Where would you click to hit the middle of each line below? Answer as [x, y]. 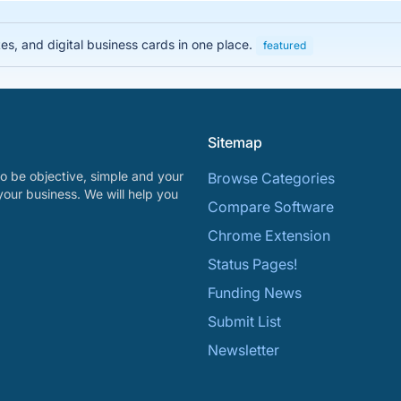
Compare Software [271, 207]
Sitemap [235, 142]
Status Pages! [252, 264]
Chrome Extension [269, 235]
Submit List [244, 321]
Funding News [255, 293]
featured [285, 45]
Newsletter [243, 350]
